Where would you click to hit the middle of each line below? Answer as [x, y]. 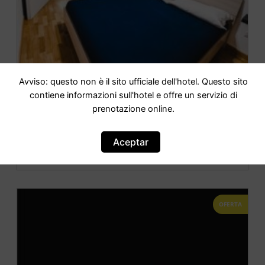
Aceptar [131, 142]
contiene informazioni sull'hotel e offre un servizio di [133, 96]
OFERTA [230, 204]
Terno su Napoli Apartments [132, 109]
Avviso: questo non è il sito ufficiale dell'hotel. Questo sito [133, 82]
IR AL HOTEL [132, 148]
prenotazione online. [133, 109]
